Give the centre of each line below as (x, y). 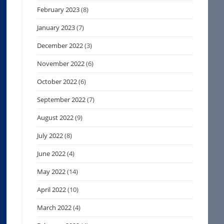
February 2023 (58, 9)
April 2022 (52, 189)
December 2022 (60, 45)
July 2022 (50, 135)
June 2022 (51, 153)
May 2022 (51, 171)
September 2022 (61, 99)
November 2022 (61, 63)
